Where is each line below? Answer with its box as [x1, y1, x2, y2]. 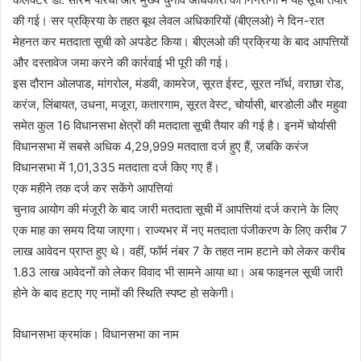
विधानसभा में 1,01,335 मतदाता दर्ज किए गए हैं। [13, 159, 220, 175]
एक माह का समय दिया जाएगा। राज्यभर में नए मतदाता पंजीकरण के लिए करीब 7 [13, 222, 347, 238]
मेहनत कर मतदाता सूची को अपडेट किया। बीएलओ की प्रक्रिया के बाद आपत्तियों [13, 33, 348, 49]
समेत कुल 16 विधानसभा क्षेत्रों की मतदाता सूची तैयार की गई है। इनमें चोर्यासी [13, 117, 336, 133]
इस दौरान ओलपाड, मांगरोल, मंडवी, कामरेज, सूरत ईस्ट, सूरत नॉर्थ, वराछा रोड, [13, 75, 344, 91]
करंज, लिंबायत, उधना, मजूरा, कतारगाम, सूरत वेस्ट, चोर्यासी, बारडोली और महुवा [13, 96, 346, 112]
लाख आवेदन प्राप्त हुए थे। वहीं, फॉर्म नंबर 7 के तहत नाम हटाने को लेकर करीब [13, 243, 345, 259]
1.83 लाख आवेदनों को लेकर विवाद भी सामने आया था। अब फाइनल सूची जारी [13, 263, 342, 280]
